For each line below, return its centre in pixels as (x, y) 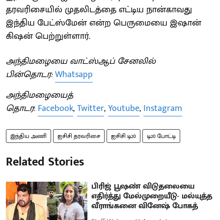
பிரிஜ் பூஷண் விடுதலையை (143, 187)
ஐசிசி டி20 (124, 136)
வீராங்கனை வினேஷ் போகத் (145, 206)
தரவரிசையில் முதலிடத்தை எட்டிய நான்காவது (99, 10)
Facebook (55, 109)
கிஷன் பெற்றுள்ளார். (48, 37)
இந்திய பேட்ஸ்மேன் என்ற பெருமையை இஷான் (104, 23)
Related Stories (45, 162)
